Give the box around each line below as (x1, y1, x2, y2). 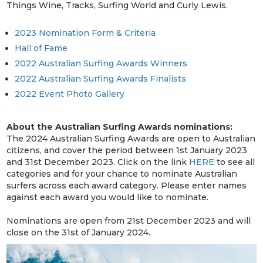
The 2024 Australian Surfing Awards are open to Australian (6, 133, 256, 144)
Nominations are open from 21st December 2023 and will (6, 215, 251, 226)
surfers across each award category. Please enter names (6, 180, 247, 191)
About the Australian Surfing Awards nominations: (6, 121, 233, 132)
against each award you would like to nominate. (6, 191, 209, 203)
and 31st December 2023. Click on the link (6, 156, 190, 167)
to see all (214, 156, 255, 167)
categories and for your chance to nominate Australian (6, 168, 238, 179)
